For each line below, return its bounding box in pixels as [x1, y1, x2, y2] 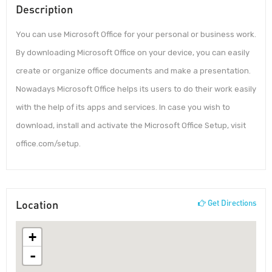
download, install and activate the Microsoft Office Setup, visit [16, 121, 246, 131]
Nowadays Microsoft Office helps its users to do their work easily [16, 84, 256, 94]
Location [16, 197, 58, 211]
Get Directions [206, 197, 256, 208]
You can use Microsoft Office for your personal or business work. [16, 30, 256, 39]
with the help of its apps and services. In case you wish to [16, 103, 230, 112]
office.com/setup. [16, 139, 81, 149]
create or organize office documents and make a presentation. [16, 66, 251, 76]
